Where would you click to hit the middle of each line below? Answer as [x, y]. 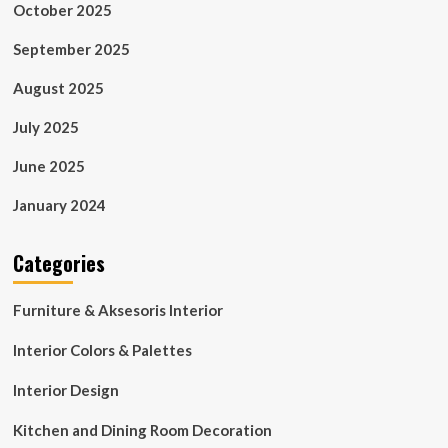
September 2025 [71, 49]
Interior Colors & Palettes [102, 350]
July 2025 [45, 127]
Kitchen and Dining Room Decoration [142, 430]
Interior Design [65, 390]
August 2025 [58, 88]
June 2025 [48, 166]
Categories [58, 263]
